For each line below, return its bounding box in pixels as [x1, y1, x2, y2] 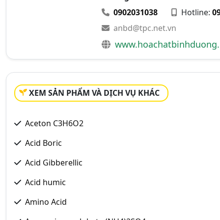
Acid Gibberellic [25, 157, 82, 168]
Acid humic [25, 176, 66, 188]
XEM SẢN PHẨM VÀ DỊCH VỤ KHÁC [29, 87, 160, 98]
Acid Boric [25, 137, 62, 148]
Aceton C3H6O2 [25, 117, 83, 129]
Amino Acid [25, 196, 67, 207]
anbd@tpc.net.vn [113, 22, 176, 33]
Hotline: [179, 6, 212, 18]
